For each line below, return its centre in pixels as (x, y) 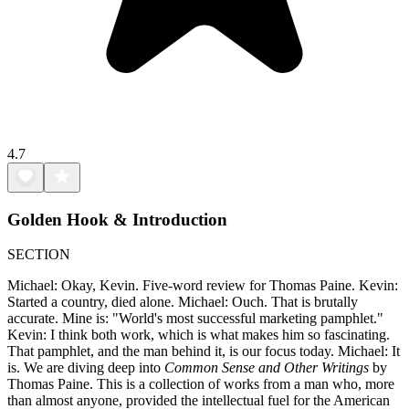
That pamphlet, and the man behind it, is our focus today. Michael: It (204, 351)
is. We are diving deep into (86, 368)
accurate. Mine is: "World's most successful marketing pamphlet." (195, 319)
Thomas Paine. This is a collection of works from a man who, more (201, 384)
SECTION (39, 255)
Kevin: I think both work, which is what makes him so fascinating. (199, 335)
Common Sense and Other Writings (267, 368)
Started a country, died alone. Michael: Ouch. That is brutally (183, 302)
